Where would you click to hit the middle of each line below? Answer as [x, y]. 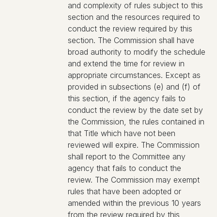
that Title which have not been [122, 133]
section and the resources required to [134, 17]
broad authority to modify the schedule [137, 52]
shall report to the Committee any [127, 156]
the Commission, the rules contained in [136, 122]
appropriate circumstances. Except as [134, 75]
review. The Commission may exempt [134, 180]
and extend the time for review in [126, 63]
